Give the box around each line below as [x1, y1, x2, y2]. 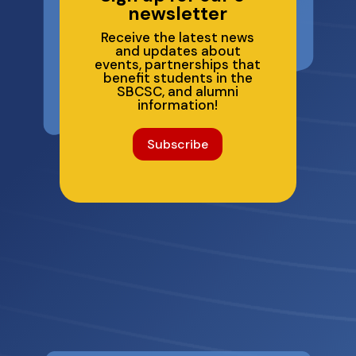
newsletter [128, 2, 228, 26]
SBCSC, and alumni [117, 83, 239, 101]
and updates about [114, 42, 241, 60]
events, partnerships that [95, 56, 261, 74]
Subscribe [147, 136, 209, 153]
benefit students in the [103, 69, 253, 87]
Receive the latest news [101, 29, 255, 47]
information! [137, 96, 219, 114]
